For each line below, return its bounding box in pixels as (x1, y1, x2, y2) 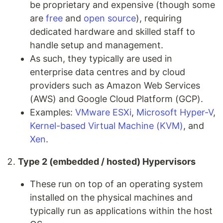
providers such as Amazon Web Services (30, 80, 200, 91)
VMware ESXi (75, 107, 131, 117)
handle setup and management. (30, 39, 163, 50)
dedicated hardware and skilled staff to (30, 26, 195, 37)
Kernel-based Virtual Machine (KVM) (30, 120, 183, 131)
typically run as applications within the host (30, 205, 213, 216)
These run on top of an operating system (30, 178, 203, 189)
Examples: (30, 107, 75, 117)
